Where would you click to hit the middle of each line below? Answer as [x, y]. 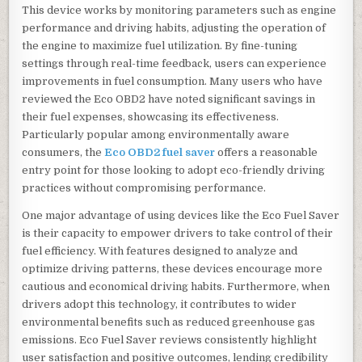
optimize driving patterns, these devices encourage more [173, 268]
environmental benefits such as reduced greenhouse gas [169, 322]
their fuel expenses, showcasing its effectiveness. [151, 116]
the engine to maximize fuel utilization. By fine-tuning [160, 45]
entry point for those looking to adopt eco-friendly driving [174, 170]
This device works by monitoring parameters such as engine [179, 10]
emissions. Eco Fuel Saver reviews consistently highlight [170, 339]
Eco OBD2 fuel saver [160, 152]
